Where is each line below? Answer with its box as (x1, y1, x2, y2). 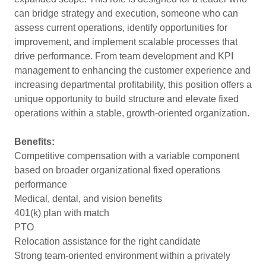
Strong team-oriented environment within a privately (14, 251, 230, 261)
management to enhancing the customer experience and (14, 65, 251, 75)
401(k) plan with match (14, 208, 109, 218)
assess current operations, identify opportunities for (14, 23, 227, 33)
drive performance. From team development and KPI (14, 51, 233, 61)
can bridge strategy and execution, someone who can (14, 8, 238, 18)
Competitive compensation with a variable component (14, 151, 239, 161)
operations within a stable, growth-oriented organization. (14, 108, 249, 118)
